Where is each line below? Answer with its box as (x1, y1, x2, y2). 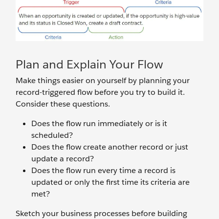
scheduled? (31, 130, 73, 140)
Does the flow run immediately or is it (31, 118, 167, 129)
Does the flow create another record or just (31, 141, 188, 152)
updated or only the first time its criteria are (31, 176, 190, 187)
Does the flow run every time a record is (31, 165, 175, 175)
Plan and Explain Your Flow (16, 56, 163, 72)
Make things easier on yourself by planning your (16, 75, 190, 86)
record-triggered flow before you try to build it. (16, 87, 185, 97)
